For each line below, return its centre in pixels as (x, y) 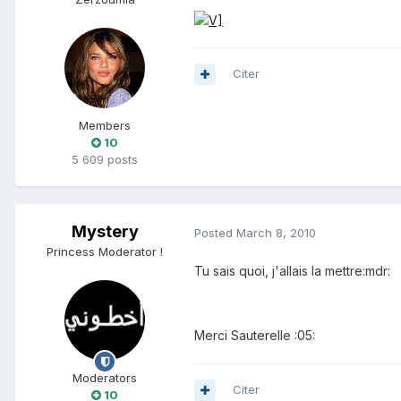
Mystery (105, 232)
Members (105, 126)
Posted (215, 232)
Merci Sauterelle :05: (255, 336)
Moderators (105, 378)
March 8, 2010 (276, 232)
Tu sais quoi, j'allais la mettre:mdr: (292, 271)
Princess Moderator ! (105, 252)
